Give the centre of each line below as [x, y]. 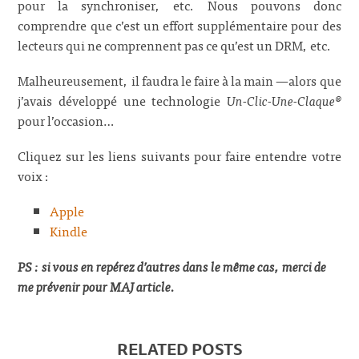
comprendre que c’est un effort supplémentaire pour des [179, 24]
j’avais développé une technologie [122, 100]
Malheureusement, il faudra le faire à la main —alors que [179, 80]
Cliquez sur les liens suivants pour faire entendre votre [179, 155]
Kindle [69, 231]
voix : [34, 175]
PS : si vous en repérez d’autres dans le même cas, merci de [172, 266]
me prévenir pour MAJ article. [97, 286]
